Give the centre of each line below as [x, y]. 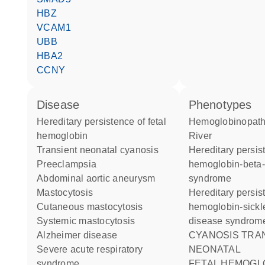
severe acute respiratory [40, 249]
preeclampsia [70, 164]
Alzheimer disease [80, 235]
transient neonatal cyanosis [100, 150]
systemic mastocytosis [89, 221]
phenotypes [224, 105]
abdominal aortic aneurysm [99, 178]
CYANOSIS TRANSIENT [192, 235]
